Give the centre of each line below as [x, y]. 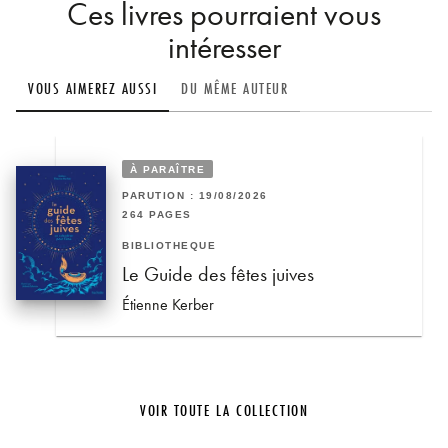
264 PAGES [157, 214]
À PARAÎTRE [168, 169]
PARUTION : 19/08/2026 [195, 196]
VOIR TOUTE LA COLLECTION [224, 409]
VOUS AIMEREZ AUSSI [92, 87]
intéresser [224, 48]
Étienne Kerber [168, 304]
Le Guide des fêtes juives [218, 273]
